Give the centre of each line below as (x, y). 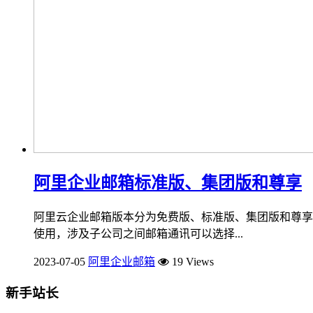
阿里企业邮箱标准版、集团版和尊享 (168, 183)
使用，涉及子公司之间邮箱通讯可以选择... (138, 234)
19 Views (191, 262)
